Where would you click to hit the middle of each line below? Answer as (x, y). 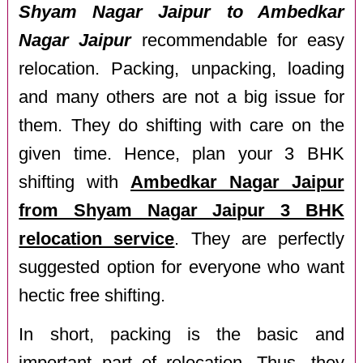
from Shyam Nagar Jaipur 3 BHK (181, 210)
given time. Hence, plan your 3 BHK (181, 154)
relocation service (97, 239)
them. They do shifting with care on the (181, 125)
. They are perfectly (259, 239)
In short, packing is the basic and (181, 335)
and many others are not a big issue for (181, 97)
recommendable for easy (238, 40)
